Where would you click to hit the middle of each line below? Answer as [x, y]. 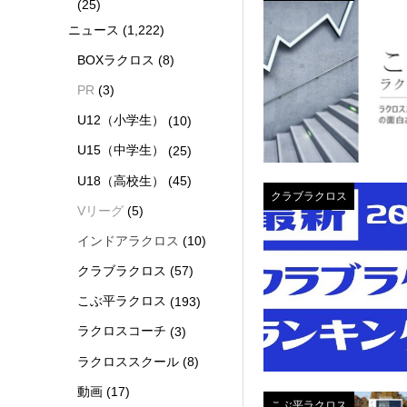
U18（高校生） [121, 180]
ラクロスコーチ [122, 331]
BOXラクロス [116, 60]
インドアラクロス [129, 240]
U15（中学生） [121, 150]
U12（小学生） [121, 120]
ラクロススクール [129, 361]
